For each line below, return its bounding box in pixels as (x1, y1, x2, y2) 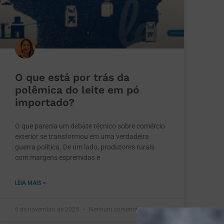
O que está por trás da (15, 70, 129, 83)
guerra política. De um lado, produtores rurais (15, 142, 154, 151)
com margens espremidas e (15, 153, 100, 161)
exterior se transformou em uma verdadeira (15, 132, 149, 140)
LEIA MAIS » (15, 178, 46, 187)
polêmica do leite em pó (15, 83, 139, 96)
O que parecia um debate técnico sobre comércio (15, 121, 165, 130)
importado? (15, 95, 74, 108)
